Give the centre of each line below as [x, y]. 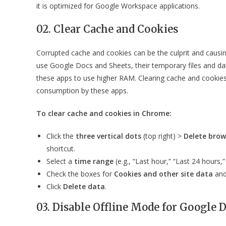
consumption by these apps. [82, 91]
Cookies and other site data [163, 174]
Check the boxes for [80, 174]
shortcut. [61, 149]
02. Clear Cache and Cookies [107, 29]
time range [94, 161]
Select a [60, 161]
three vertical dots [108, 136]
